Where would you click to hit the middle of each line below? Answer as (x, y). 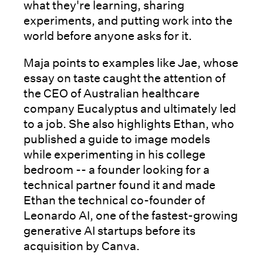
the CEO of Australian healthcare (112, 94)
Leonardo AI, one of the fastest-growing (131, 216)
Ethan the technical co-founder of (114, 200)
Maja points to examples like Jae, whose (131, 63)
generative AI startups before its (109, 231)
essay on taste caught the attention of (124, 78)
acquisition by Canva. (82, 246)
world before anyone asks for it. (108, 36)
